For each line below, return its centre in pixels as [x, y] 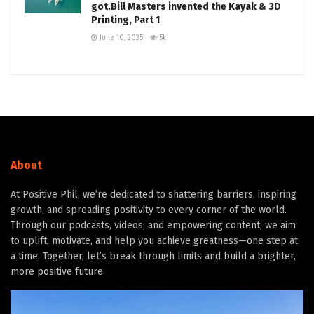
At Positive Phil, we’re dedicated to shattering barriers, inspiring [153, 194]
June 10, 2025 [120, 38]
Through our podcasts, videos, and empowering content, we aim [153, 225]
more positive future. [58, 272]
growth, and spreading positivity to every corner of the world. [149, 210]
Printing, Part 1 [125, 20]
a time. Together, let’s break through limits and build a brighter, [153, 256]
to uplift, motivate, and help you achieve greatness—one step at [154, 241]
